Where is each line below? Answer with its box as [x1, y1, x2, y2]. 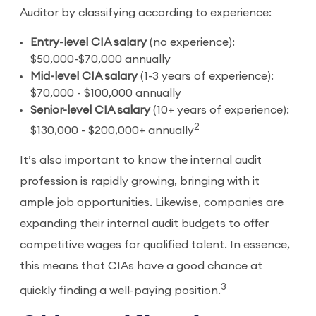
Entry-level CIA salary [30, 36, 147, 48]
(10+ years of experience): [150, 104, 289, 116]
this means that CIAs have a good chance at [20, 260, 262, 272]
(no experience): [147, 36, 235, 48]
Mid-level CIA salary [30, 70, 138, 82]
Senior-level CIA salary [30, 104, 150, 116]
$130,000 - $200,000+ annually [30, 124, 194, 136]
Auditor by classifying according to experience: [20, 6, 274, 18]
